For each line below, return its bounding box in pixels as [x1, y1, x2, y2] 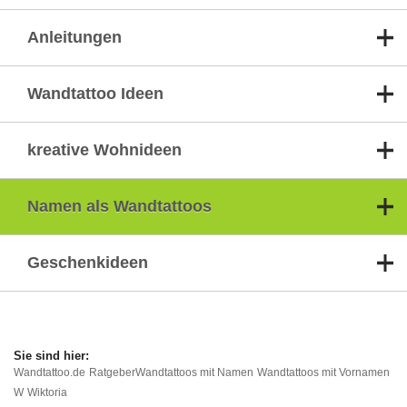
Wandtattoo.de [14, 366, 85, 379]
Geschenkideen [27, 253, 148, 272]
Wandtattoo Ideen [27, 84, 164, 103]
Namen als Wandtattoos [27, 197, 212, 215]
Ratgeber [89, 366, 135, 379]
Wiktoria [27, 386, 67, 399]
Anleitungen [27, 28, 122, 46]
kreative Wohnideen [27, 141, 182, 159]
